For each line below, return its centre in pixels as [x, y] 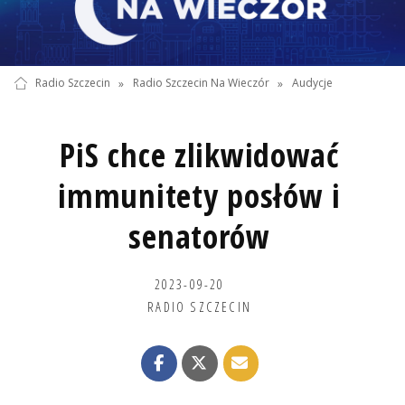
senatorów [199, 236]
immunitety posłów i [200, 195]
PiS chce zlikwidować [199, 155]
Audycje [313, 83]
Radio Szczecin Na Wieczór [201, 83]
